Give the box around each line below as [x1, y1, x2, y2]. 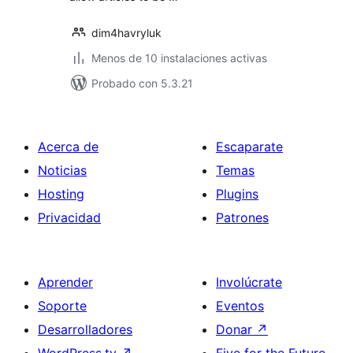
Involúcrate [216, 274, 282, 290]
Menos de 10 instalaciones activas [91, 51, 267, 65]
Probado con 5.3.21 [91, 76, 193, 90]
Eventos [216, 298, 264, 314]
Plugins [216, 186, 258, 202]
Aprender [38, 274, 93, 290]
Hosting [38, 186, 84, 202]
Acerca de [38, 139, 98, 154]
